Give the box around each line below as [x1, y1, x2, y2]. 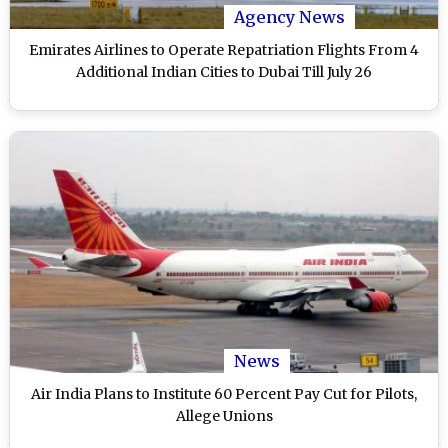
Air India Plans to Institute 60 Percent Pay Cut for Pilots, [31, 384, 417, 403]
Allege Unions [175, 406, 273, 425]
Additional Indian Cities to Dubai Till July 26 [76, 63, 372, 82]
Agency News [234, 7, 345, 28]
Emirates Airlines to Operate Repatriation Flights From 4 [29, 41, 419, 60]
